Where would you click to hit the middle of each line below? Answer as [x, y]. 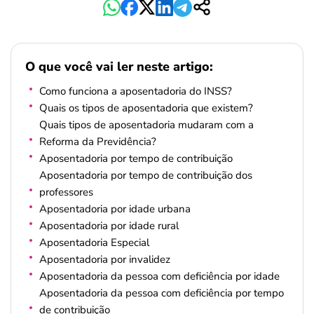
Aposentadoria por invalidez [105, 259]
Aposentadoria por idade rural [109, 226]
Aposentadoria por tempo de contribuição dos [146, 175]
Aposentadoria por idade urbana [115, 209]
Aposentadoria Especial [94, 243]
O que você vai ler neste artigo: [119, 67]
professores [66, 192]
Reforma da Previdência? [98, 142]
